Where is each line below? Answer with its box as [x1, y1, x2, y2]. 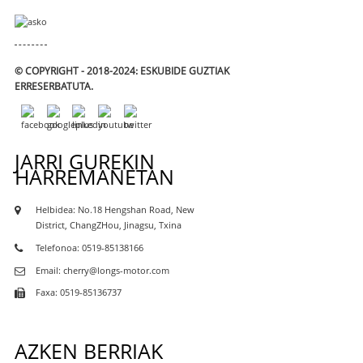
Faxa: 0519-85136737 [35, 287, 122, 299]
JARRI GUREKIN [14, 148, 155, 176]
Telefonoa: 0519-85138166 [35, 241, 143, 254]
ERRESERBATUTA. [14, 79, 93, 93]
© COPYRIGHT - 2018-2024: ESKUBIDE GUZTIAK [14, 63, 229, 78]
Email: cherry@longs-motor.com [35, 264, 169, 276]
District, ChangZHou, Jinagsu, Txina [35, 220, 181, 232]
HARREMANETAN [14, 164, 174, 191]
